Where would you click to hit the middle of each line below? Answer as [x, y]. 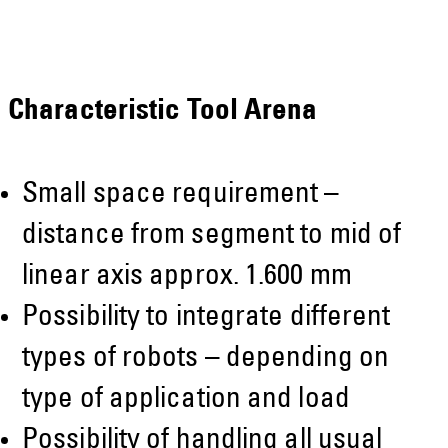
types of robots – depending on [206, 360]
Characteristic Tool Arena [163, 112]
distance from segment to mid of [212, 237]
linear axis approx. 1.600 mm [187, 278]
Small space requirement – [181, 196]
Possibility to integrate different [206, 319]
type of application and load [186, 401]
